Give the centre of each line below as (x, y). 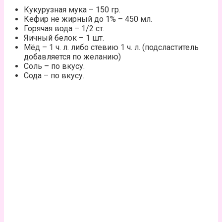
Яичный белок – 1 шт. (64, 38)
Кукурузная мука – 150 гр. (72, 9)
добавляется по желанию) (72, 56)
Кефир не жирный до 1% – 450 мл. (88, 19)
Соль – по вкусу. (54, 66)
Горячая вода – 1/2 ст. (64, 28)
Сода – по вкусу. (54, 75)
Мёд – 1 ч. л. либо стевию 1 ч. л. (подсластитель (111, 47)
